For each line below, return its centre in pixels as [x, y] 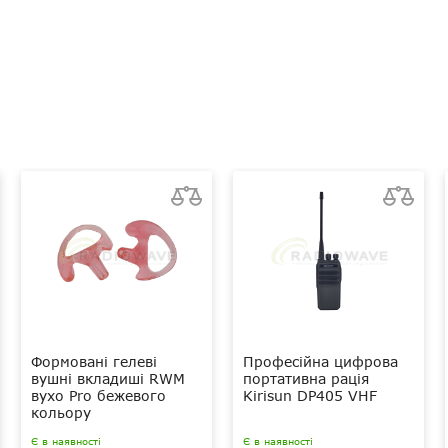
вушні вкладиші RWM [108, 379]
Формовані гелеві [94, 362]
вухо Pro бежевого [98, 396]
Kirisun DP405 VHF [310, 396]
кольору [61, 413]
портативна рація [306, 379]
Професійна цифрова [320, 362]
